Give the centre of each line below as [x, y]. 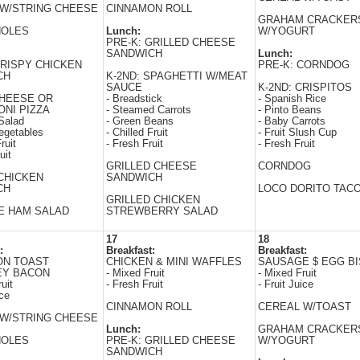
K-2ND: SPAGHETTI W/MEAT [177, 76]
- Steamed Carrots [149, 110]
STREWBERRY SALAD [162, 211]
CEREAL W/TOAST [305, 307]
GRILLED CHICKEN [153, 200]
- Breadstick [134, 99]
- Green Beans [140, 121]
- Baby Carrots [292, 121]
